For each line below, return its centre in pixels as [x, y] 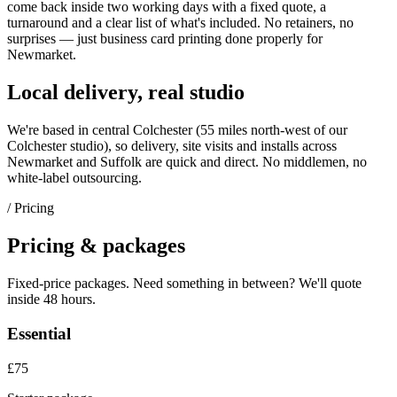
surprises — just [54, 39]
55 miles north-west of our [274, 130]
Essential [39, 333]
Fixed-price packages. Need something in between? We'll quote [184, 284]
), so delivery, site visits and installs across [220, 146]
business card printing [161, 39]
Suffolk [121, 162]
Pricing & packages [96, 246]
